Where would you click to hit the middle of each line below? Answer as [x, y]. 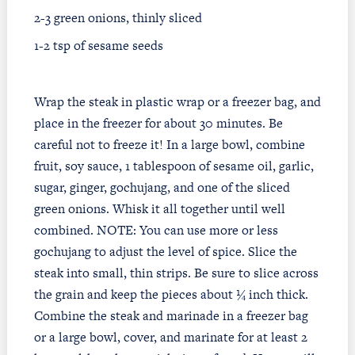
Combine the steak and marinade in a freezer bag [171, 316]
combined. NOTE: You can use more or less [156, 231]
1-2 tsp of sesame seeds [98, 46]
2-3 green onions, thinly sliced [118, 17]
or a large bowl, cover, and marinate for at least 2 [170, 338]
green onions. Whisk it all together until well [159, 209]
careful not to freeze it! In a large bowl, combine [169, 145]
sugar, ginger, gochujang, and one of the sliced [162, 188]
